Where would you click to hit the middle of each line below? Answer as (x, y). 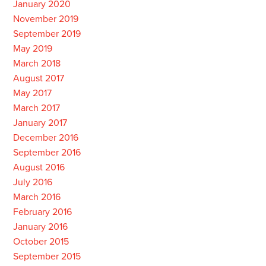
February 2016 (42, 212)
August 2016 (39, 167)
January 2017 (40, 123)
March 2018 (37, 64)
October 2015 (41, 242)
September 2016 (47, 153)
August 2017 (38, 78)
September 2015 (47, 256)
